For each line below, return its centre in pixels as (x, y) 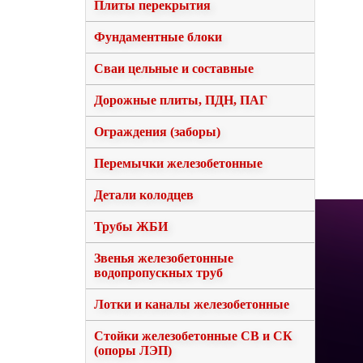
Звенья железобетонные (164, 258)
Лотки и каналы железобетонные (192, 305)
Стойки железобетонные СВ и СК (193, 336)
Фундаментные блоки (158, 37)
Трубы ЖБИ (131, 227)
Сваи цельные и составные (174, 69)
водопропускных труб (158, 273)
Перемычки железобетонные (178, 164)
